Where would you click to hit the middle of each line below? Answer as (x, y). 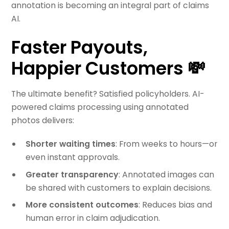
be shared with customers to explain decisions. (118, 188)
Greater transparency (72, 174)
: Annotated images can (166, 174)
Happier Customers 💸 (109, 69)
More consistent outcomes (82, 205)
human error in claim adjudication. (93, 218)
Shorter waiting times (70, 144)
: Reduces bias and (175, 205)
